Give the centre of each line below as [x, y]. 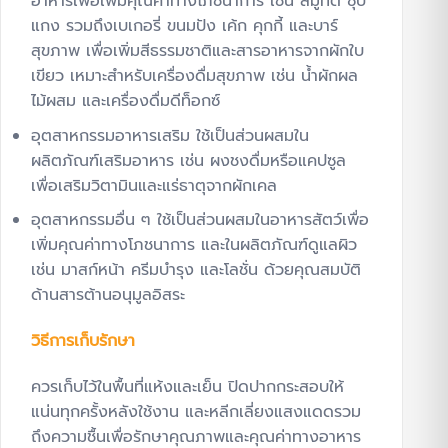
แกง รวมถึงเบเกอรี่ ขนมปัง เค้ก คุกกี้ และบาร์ [184, 26]
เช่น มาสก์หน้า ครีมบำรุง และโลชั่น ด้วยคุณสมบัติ [196, 270]
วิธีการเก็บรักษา [83, 341]
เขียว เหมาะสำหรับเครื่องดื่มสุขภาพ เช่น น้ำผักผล [194, 76]
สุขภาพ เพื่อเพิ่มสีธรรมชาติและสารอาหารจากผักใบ [197, 51]
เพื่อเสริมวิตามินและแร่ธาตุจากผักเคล [154, 185]
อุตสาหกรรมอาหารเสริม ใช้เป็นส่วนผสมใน [170, 135]
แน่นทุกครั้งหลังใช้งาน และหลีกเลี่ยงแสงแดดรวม [196, 412]
